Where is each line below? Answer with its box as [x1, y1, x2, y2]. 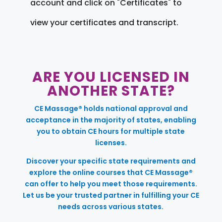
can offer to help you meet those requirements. [24, 178, 197, 189]
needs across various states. [58, 201, 164, 212]
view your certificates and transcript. [30, 16, 178, 28]
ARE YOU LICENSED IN [32, 67, 190, 87]
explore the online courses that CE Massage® [29, 167, 193, 177]
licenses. [95, 137, 127, 148]
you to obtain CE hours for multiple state [37, 126, 185, 136]
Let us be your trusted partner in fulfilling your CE [22, 190, 199, 200]
